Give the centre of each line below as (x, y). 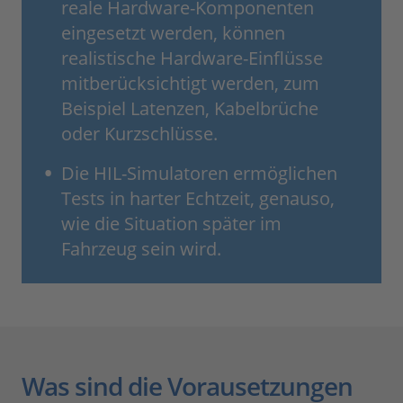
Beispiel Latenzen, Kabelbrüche (190, 109)
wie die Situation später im (171, 224)
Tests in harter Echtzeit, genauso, (198, 199)
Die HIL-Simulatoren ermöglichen (199, 174)
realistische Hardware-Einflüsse (192, 58)
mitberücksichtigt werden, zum (190, 84)
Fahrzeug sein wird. (141, 249)
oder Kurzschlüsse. (139, 134)
